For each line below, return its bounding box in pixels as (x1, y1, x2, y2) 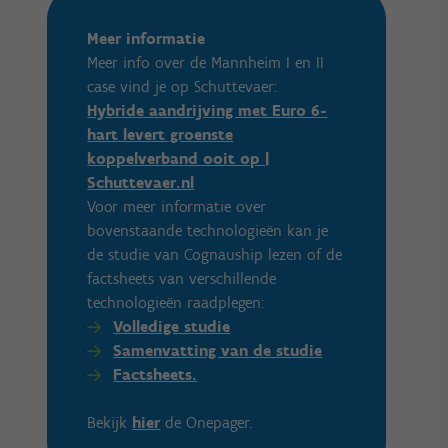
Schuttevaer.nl (87, 173, 195, 193)
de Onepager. (160, 413, 253, 433)
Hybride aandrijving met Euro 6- (87, 101, 328, 121)
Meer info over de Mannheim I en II (87, 53, 325, 73)
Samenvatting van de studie (113, 341, 323, 361)
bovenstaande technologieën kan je (87, 221, 329, 241)
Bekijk (87, 413, 133, 433)
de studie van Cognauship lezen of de (87, 245, 343, 265)
